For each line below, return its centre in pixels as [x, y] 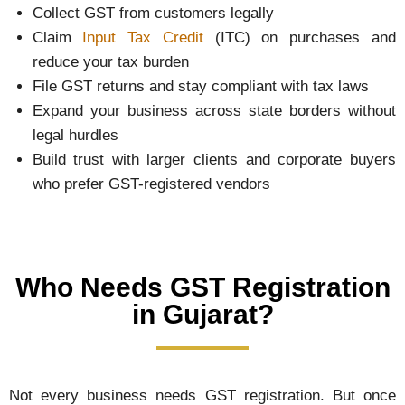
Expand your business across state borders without [214, 111]
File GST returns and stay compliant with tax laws [200, 87]
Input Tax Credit [143, 38]
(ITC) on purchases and [300, 38]
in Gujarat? [202, 314]
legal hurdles [75, 136]
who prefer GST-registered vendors [151, 184]
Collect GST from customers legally [153, 14]
